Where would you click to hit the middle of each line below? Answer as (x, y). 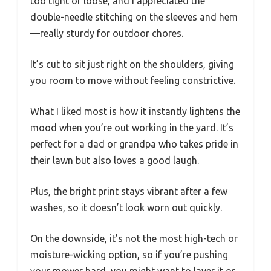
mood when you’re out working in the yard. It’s (132, 127)
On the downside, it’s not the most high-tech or (134, 238)
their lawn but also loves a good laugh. (115, 160)
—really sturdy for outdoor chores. (107, 33)
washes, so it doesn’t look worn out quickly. (126, 207)
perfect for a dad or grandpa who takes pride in (134, 144)
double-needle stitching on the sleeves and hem (134, 17)
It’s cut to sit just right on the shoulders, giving (132, 64)
